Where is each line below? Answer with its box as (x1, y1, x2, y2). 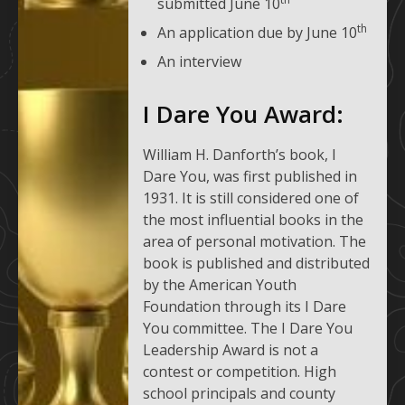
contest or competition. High (143, 362, 337, 382)
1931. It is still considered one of (143, 188, 360, 209)
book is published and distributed (143, 253, 371, 274)
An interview (157, 52, 242, 72)
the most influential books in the (143, 210, 364, 231)
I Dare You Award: (143, 98, 344, 131)
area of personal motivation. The (143, 231, 367, 252)
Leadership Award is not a (143, 340, 319, 361)
